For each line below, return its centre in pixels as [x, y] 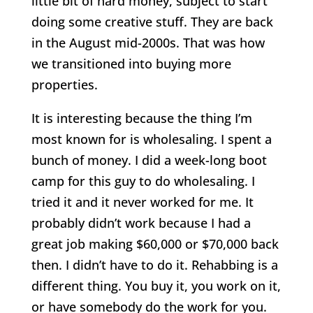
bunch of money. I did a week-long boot [149, 160]
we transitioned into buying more [131, 63]
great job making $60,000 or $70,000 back [155, 243]
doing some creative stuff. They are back [152, 21]
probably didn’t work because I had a [141, 223]
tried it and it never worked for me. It [142, 202]
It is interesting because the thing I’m [141, 118]
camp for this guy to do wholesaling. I [143, 181]
